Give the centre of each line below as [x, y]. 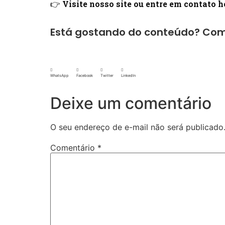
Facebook [85, 76]
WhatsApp [60, 76]
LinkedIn [128, 76]
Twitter [107, 76]
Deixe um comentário [131, 103]
